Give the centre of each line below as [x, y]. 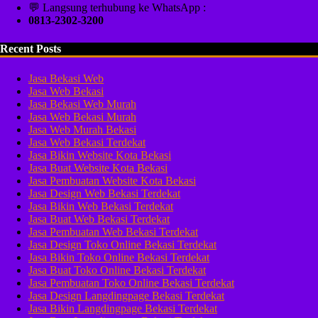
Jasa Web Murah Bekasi [82, 129]
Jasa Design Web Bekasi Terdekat [104, 193]
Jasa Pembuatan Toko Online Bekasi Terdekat [131, 283]
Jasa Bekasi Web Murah [82, 104]
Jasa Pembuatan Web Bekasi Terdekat [113, 231]
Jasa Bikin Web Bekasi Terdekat [101, 206]
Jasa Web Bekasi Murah [82, 116]
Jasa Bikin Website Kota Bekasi [100, 155]
